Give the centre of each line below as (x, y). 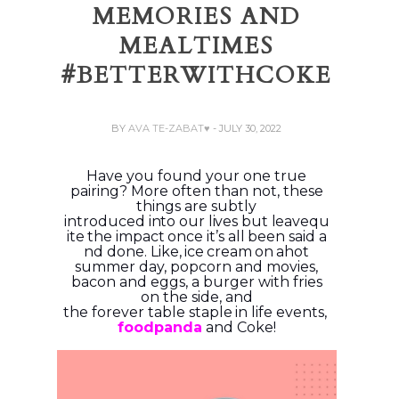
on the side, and (196, 297)
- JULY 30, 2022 (248, 128)
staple (210, 312)
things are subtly (197, 206)
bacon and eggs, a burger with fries (196, 282)
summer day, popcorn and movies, (197, 267)
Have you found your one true (197, 176)
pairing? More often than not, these (196, 191)
